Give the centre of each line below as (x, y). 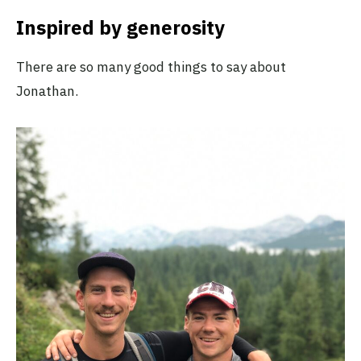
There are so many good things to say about (151, 66)
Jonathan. (49, 91)
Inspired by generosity (120, 27)
